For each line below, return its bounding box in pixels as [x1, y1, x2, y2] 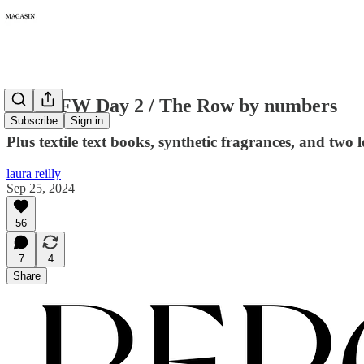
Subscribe [11, 115, 58, 128]
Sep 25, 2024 [6, 180, 75, 195]
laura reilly [6, 166, 61, 180]
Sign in [71, 115, 103, 128]
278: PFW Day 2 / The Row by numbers [6, 94, 337, 116]
